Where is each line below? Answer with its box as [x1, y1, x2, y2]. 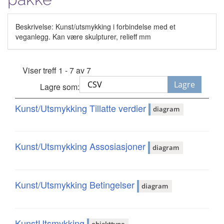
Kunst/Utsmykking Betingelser [15, 178, 137, 191]
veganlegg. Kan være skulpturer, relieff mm [15, 31, 151, 41]
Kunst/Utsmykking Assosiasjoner [15, 139, 148, 153]
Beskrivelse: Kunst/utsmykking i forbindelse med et [15, 21, 175, 31]
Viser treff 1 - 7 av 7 [22, 64, 91, 76]
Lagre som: [40, 80, 80, 92]
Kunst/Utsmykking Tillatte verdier [15, 101, 148, 114]
